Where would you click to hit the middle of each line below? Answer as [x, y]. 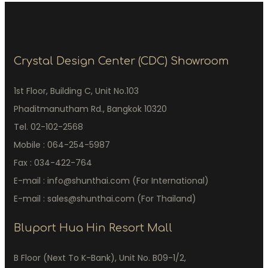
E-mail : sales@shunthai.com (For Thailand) [105, 198]
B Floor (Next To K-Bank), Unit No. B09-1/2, [100, 258]
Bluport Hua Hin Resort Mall [93, 228]
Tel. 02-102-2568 [48, 127]
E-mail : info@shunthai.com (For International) [111, 180]
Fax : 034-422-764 [53, 162]
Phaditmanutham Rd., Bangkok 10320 [90, 109]
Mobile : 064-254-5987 [62, 144]
